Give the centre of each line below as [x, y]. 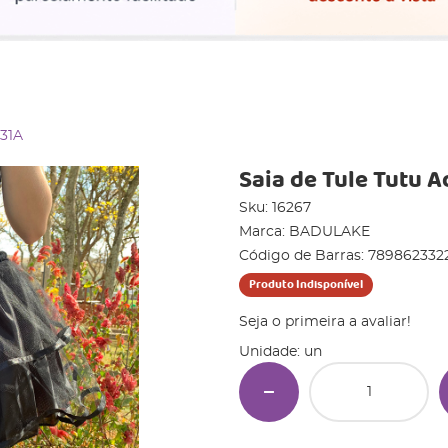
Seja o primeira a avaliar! [325, 322]
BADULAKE [329, 232]
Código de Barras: [303, 256]
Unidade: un [280, 352]
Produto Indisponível [306, 285]
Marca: [264, 232]
